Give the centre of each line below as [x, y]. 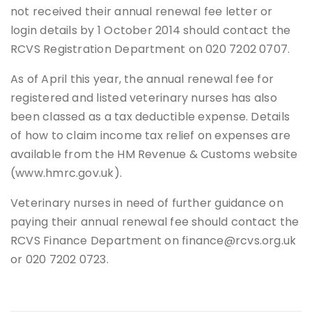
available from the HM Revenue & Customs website [154, 155]
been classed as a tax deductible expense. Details [150, 117]
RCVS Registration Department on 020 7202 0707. [150, 49]
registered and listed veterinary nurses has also [144, 98]
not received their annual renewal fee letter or [142, 12]
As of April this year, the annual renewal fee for [142, 79]
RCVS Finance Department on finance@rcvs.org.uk [154, 241]
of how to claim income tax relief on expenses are [151, 136]
